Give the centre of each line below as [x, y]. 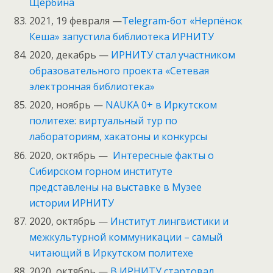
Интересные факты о [164, 155]
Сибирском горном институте [101, 171]
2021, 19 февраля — [76, 21]
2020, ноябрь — [68, 105]
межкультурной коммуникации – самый [126, 237]
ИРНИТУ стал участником [173, 55]
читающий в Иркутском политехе [112, 253]
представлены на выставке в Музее [116, 187]
